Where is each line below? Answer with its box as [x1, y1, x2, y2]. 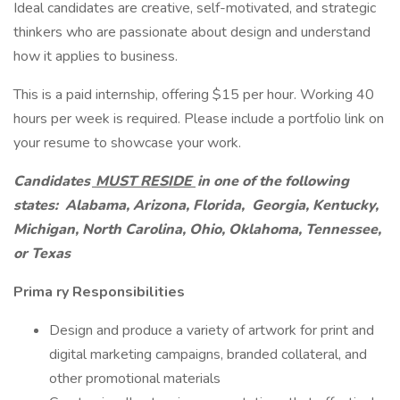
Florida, [193, 196, 248, 215]
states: [13, 196, 62, 215]
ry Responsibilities [56, 282, 188, 302]
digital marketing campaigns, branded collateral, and [49, 345, 367, 364]
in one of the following [196, 171, 349, 191]
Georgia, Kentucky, [248, 196, 379, 215]
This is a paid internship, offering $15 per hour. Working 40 [13, 85, 374, 104]
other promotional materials [49, 369, 224, 388]
